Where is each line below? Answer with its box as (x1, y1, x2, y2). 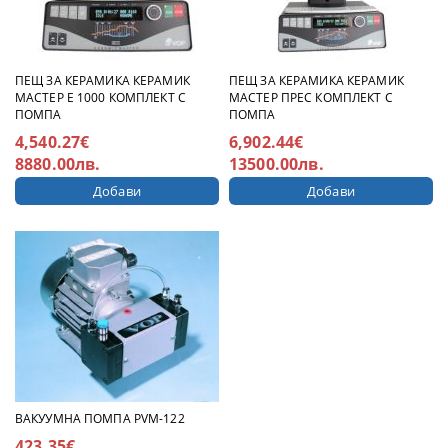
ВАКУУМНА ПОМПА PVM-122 (15, 409, 185, 427)
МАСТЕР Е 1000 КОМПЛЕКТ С (15, 88, 186, 106)
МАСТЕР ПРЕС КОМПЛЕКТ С (229, 88, 393, 106)
